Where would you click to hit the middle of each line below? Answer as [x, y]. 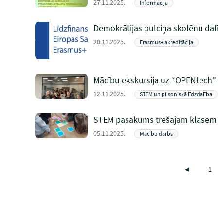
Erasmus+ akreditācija [166, 42]
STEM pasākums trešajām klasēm [155, 119]
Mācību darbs [156, 134]
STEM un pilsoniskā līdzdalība [176, 94]
